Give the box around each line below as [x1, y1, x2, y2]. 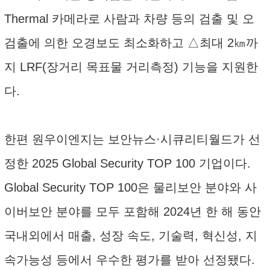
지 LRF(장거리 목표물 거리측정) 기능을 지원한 [4, 60, 258, 74]
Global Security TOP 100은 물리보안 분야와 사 [4, 181, 257, 194]
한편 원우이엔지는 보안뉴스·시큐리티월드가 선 [4, 133, 260, 146]
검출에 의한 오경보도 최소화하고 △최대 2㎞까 [4, 36, 258, 49]
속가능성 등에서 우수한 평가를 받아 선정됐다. [4, 253, 255, 266]
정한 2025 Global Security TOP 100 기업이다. [4, 157, 251, 170]
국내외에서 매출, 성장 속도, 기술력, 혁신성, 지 [4, 229, 257, 242]
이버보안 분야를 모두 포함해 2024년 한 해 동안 [4, 205, 261, 218]
